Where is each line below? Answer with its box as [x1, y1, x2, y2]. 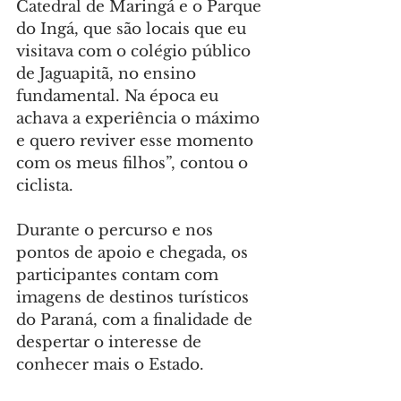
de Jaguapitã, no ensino [16, 64, 200, 84]
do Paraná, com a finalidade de [16, 311, 257, 330]
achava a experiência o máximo [16, 109, 264, 129]
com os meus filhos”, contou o [16, 154, 252, 174]
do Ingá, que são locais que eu [16, 20, 251, 39]
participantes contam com [16, 266, 223, 286]
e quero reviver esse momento [16, 132, 258, 151]
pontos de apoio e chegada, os [16, 243, 252, 263]
